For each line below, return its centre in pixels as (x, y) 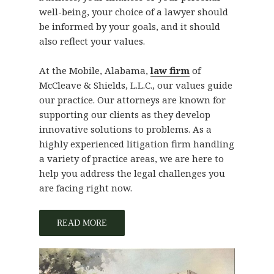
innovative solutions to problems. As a (126, 129)
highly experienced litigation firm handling (137, 144)
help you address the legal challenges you (132, 173)
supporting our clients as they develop (125, 115)
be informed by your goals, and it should (130, 27)
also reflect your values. (92, 41)
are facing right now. (86, 188)
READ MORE (82, 223)
